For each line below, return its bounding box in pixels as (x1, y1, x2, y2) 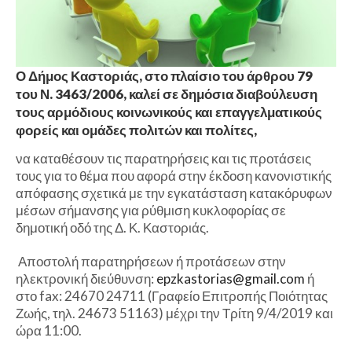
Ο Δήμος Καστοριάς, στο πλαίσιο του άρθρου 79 (16, 67, 313, 84)
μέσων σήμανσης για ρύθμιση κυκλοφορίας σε (16, 201, 286, 218)
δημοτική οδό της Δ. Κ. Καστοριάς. (16, 218, 209, 236)
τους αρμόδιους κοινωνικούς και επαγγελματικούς (16, 103, 322, 120)
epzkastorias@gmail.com (156, 269, 305, 287)
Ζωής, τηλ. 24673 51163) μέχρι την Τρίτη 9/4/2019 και (16, 304, 333, 321)
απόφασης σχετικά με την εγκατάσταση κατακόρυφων (16, 184, 332, 201)
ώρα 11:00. (16, 321, 82, 339)
